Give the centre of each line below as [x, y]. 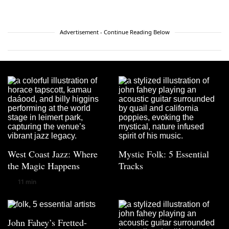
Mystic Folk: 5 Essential [164, 154]
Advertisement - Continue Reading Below [114, 32]
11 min [27, 181]
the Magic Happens [44, 166]
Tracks [131, 166]
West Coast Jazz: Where [53, 154]
